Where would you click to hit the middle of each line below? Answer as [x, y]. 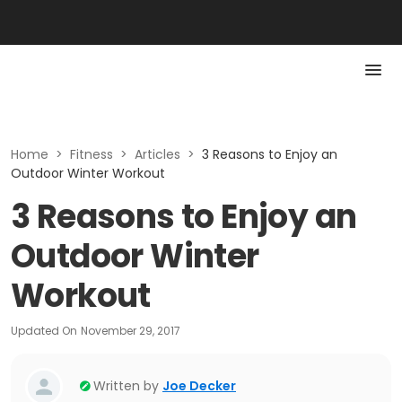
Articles [157, 154]
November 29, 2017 [131, 331]
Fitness [92, 154]
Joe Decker [199, 386]
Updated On [44, 331]
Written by [126, 386]
